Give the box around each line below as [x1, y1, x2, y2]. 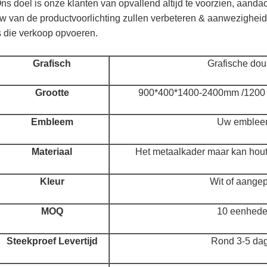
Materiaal [32, 146, 72, 157]
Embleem [30, 116, 73, 127]
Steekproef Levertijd [6, 235, 98, 246]
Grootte [35, 87, 69, 98]
